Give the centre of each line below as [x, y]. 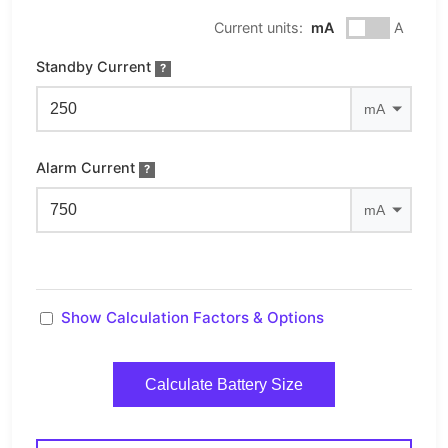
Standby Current [93, 67]
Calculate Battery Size [224, 384]
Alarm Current [85, 168]
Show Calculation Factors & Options [192, 318]
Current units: [258, 28]
